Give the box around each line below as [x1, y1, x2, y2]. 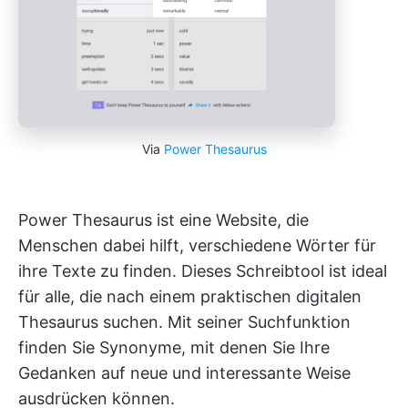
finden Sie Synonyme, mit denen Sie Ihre [18, 337, 330, 357]
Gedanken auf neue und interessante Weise [18, 362, 351, 382]
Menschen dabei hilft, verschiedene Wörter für [18, 235, 376, 255]
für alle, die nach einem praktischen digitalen [18, 286, 362, 306]
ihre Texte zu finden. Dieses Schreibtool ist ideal [18, 260, 387, 280]
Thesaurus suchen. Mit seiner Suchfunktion [18, 311, 351, 331]
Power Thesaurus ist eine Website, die [18, 209, 309, 229]
